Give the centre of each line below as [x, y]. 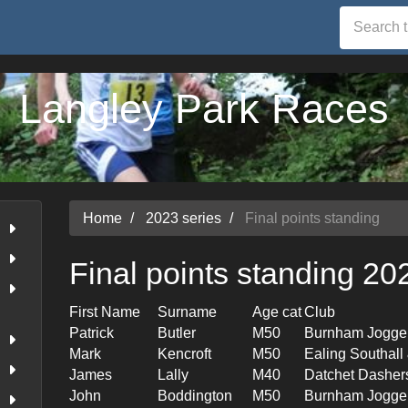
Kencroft [185, 353]
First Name [105, 311]
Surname [188, 311]
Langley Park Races [204, 109]
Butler [177, 332]
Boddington [195, 395]
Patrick [92, 332]
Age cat [277, 311]
